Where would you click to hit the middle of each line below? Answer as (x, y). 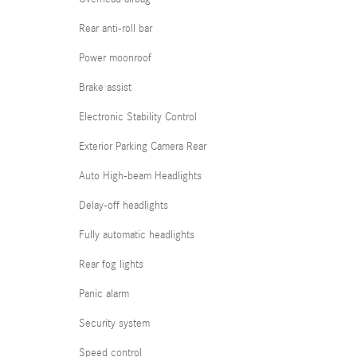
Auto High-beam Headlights (140, 176)
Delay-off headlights (124, 206)
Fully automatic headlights (137, 235)
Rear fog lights (111, 265)
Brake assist (105, 88)
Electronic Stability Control (138, 117)
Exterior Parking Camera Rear (143, 147)
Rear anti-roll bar (116, 29)
